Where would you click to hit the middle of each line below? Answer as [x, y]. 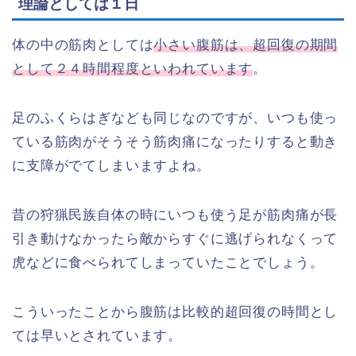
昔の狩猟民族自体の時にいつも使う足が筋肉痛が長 [175, 215]
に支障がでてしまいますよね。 [111, 166]
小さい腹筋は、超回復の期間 [246, 45]
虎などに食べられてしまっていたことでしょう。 [168, 263]
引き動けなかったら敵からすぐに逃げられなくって [175, 239]
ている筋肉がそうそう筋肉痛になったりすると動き [175, 142]
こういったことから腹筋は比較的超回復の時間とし [175, 312]
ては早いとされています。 [97, 336]
